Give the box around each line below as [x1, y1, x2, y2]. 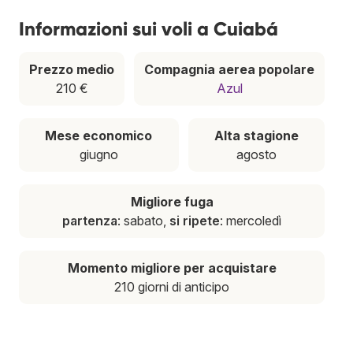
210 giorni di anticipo [114, 278, 229, 295]
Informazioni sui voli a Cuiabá [19, 17, 278, 40]
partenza [62, 212, 117, 229]
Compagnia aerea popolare [144, 61, 314, 77]
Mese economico [45, 127, 153, 143]
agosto [236, 146, 277, 162]
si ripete [169, 212, 220, 229]
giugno [79, 146, 118, 162]
